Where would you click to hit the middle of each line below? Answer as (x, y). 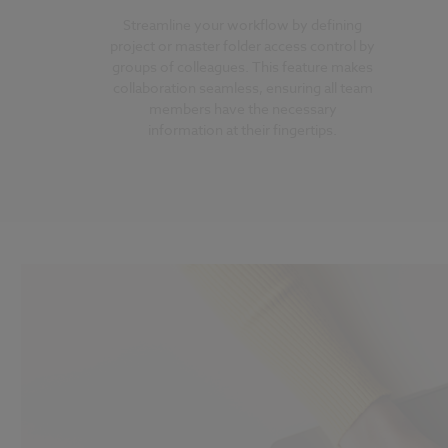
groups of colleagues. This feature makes (243, 66)
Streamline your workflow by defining (243, 24)
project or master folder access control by (243, 45)
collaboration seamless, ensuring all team (242, 87)
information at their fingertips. (243, 129)
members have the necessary (242, 108)
